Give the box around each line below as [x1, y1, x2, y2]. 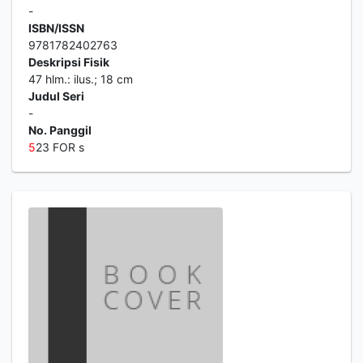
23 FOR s [36, 140, 84, 154]
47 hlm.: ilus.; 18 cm [28, 72, 133, 86]
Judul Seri [28, 89, 84, 103]
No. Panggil [28, 123, 92, 137]
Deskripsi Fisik [28, 55, 109, 69]
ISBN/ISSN [28, 21, 84, 35]
